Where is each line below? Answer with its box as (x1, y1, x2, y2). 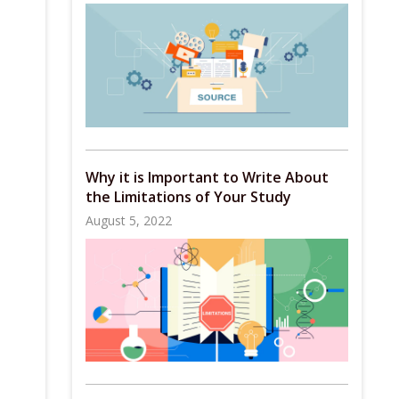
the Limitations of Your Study (85, 186, 291, 207)
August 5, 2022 (85, 211, 172, 229)
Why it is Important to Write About (85, 167, 329, 187)
